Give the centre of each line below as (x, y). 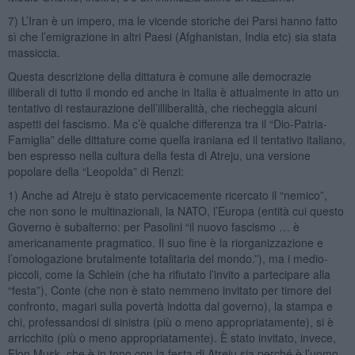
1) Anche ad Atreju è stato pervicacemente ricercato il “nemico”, (167, 195)
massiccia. (34, 52)
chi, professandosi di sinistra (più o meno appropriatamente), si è (170, 321)
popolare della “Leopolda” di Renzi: (95, 171)
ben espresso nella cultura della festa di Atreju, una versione (159, 155)
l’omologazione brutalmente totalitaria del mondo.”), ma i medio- (168, 258)
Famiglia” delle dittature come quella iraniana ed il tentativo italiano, (176, 139)
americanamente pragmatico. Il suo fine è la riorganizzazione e (165, 242)
